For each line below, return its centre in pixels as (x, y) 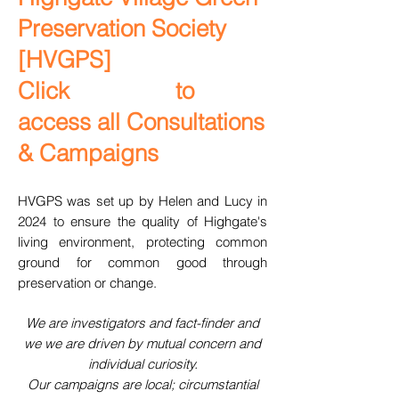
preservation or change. (87, 283)
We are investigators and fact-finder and (142, 323)
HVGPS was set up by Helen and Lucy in (142, 201)
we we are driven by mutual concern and (142, 343)
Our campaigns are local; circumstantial (142, 384)
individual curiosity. (142, 364)
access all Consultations (141, 122)
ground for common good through (142, 262)
